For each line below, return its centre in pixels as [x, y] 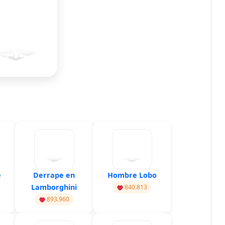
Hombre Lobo [132, 175]
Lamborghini [54, 187]
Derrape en [54, 175]
